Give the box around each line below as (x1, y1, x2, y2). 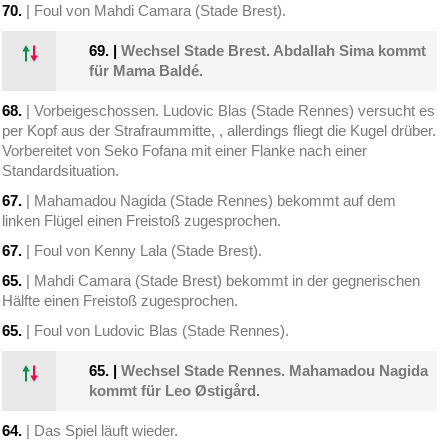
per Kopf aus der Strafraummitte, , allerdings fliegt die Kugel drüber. (2, 122, 437, 140)
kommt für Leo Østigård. (89, 382, 261, 400)
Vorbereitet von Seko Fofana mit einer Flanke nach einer (2, 142, 368, 160)
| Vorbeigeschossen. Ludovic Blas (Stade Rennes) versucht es (22, 102, 436, 120)
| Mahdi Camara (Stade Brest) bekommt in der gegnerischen (22, 272, 421, 290)
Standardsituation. (2, 162, 120, 180)
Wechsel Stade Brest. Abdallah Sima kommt (121, 42, 427, 60)
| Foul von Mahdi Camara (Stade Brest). (22, 2, 287, 20)
